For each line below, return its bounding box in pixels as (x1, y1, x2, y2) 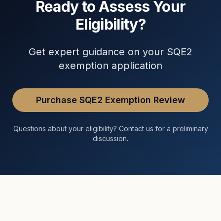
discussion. (93, 134, 128, 143)
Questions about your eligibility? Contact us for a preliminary (13, 124, 208, 133)
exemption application (59, 60, 162, 72)
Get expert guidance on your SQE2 (29, 46, 192, 58)
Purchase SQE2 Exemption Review (36, 95, 185, 105)
